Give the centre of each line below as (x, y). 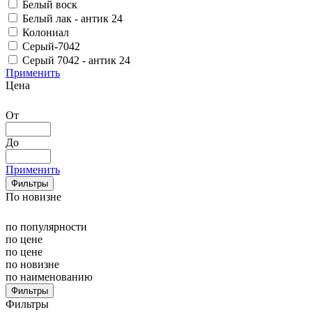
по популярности (46, 226)
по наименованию (49, 276)
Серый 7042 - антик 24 (76, 60)
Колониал (46, 32)
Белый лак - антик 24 (72, 18)
